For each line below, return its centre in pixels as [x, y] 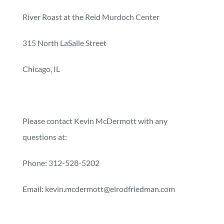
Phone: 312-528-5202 [61, 163]
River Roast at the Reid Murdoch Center [91, 17]
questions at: [44, 137]
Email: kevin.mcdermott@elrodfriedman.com [98, 189]
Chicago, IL [41, 69]
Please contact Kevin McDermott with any [95, 121]
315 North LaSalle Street [64, 43]
